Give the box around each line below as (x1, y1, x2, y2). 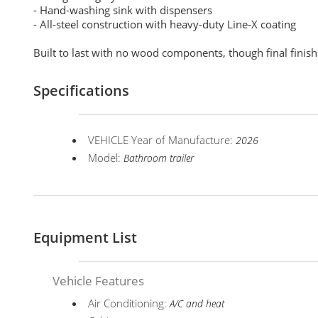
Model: (88, 150, 124, 165)
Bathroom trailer (124, 152, 194, 165)
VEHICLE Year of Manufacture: (88, 133, 236, 147)
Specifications (33, 81, 129, 100)
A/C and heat (170, 297, 225, 310)
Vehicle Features (53, 273, 145, 289)
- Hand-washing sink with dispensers (33, 3, 212, 17)
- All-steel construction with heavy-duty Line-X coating (33, 17, 296, 31)
